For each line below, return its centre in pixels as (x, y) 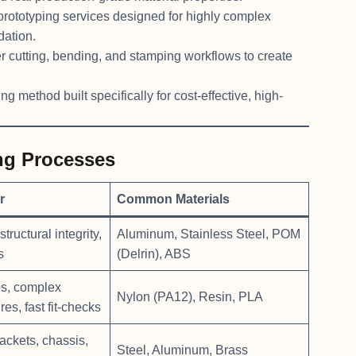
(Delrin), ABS (154, 253)
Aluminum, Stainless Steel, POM (209, 234)
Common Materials (173, 199)
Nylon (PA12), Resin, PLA (190, 296)
